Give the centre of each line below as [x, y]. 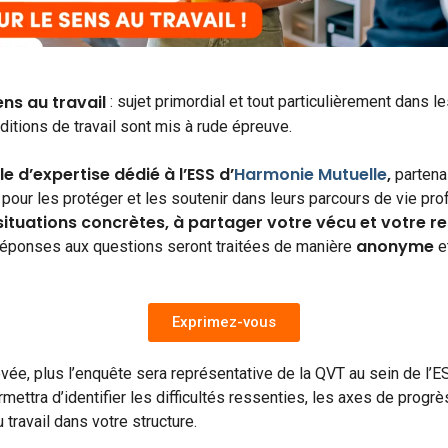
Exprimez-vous [224, 321]
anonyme [395, 246]
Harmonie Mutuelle [310, 174]
